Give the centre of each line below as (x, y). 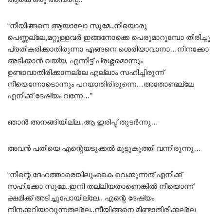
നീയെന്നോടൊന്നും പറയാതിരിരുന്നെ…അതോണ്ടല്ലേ (101, 84)
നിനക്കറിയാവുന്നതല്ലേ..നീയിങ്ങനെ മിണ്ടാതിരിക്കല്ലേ (101, 209)
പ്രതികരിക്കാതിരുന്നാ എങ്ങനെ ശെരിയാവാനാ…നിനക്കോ (108, 49)
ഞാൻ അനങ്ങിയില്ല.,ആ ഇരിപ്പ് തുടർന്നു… (83, 122)
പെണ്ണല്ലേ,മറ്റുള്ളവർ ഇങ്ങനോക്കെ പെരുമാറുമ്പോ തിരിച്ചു (109, 37)
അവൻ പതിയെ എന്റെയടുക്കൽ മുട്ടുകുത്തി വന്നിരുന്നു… (104, 148)
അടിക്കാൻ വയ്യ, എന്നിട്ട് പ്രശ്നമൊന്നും (75, 60)
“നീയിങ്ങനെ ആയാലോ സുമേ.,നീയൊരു (77, 25)
